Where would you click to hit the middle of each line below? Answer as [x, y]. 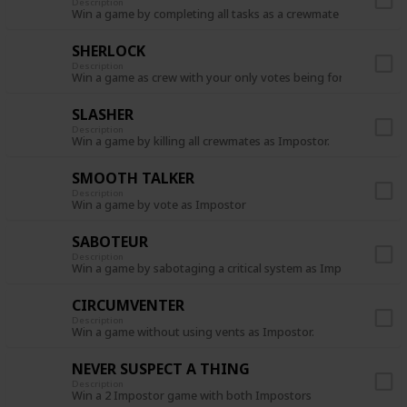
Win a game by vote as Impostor [159, 205]
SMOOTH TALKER [133, 178]
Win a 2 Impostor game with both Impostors [192, 396]
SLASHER [103, 114]
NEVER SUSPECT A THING [161, 368]
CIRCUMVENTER [128, 305]
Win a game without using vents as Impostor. [193, 333]
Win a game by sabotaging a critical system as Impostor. [222, 269]
